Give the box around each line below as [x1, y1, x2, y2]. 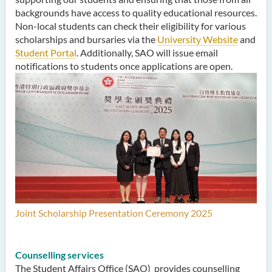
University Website [157, 33, 238, 45]
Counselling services [15, 249, 104, 261]
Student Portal [15, 46, 76, 58]
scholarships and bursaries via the [15, 33, 157, 45]
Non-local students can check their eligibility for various [15, 19, 246, 32]
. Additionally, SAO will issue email [76, 46, 218, 58]
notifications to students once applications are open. [15, 59, 233, 72]
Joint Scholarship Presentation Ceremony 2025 [15, 207, 212, 219]
